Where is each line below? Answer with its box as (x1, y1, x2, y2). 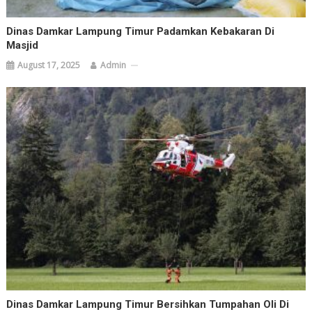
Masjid (6, 39, 39, 52)
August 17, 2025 (17, 59, 81, 72)
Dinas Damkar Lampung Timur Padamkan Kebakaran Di (6, 25, 275, 38)
